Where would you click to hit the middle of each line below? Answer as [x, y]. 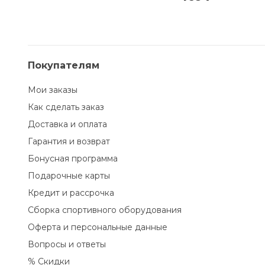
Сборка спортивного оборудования [105, 210]
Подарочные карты [69, 176]
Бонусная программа [73, 159]
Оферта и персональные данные [98, 227]
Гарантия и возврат [69, 141]
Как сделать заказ [66, 107]
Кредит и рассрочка [71, 193]
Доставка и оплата [67, 124]
